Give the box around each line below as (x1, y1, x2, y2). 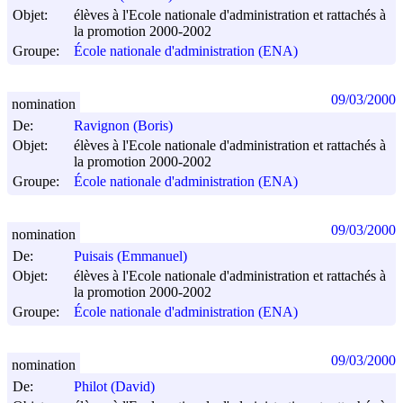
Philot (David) (74, 379, 155, 395)
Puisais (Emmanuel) (74, 248, 187, 264)
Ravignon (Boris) (74, 118, 173, 134)
